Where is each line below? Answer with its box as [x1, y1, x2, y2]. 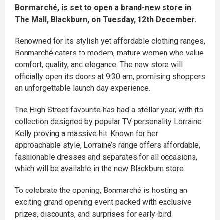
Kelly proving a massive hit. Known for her [15, 128, 158, 138]
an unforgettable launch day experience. [15, 83, 150, 93]
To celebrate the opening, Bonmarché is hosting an [15, 185, 187, 195]
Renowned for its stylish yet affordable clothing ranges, [15, 36, 205, 46]
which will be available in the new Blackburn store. [15, 164, 185, 173]
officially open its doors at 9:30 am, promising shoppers [15, 71, 205, 81]
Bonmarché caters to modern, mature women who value [15, 48, 204, 57]
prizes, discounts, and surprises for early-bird [15, 209, 171, 219]
